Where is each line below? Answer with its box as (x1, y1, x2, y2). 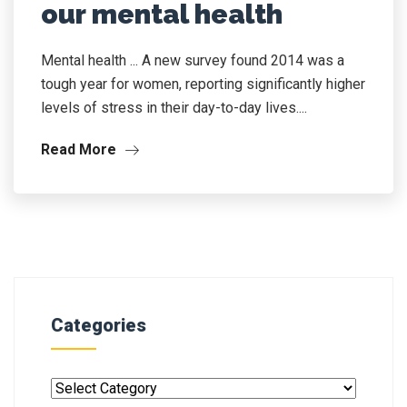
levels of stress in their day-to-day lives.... (41, 99, 307, 116)
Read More (41, 141, 120, 158)
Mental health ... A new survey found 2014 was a (41, 52, 344, 69)
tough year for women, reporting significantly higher (41, 75, 365, 93)
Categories (51, 314, 146, 336)
